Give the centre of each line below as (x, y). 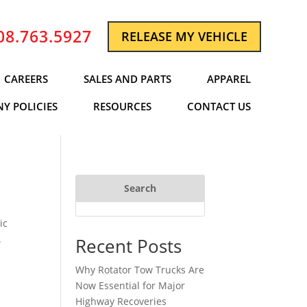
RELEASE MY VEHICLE (184, 37)
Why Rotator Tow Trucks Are (140, 270)
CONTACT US (219, 106)
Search (140, 188)
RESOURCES (122, 106)
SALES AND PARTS (127, 78)
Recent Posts (129, 246)
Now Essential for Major (131, 286)
